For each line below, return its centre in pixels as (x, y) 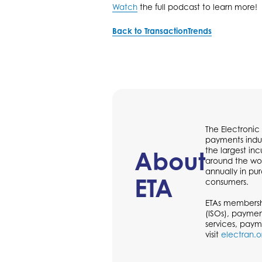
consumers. (227, 182)
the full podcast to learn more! (197, 7)
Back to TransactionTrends (162, 31)
